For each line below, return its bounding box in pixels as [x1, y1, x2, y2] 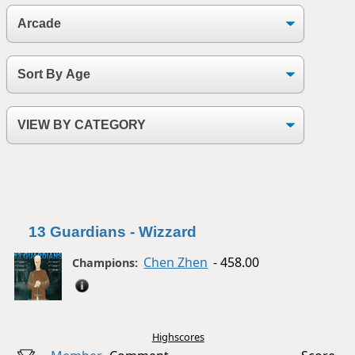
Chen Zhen [143, 253, 208, 271]
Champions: [72, 254, 139, 270]
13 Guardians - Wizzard [21, 223, 197, 240]
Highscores [151, 330, 204, 345]
